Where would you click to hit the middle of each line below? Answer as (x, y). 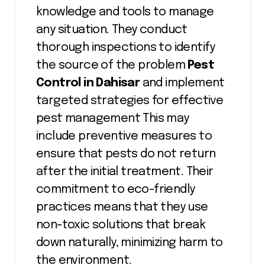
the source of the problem (112, 65)
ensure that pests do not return (126, 154)
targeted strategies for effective (130, 101)
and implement (183, 83)
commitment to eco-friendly (116, 189)
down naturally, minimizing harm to (130, 243)
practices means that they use (122, 207)
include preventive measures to (124, 136)
